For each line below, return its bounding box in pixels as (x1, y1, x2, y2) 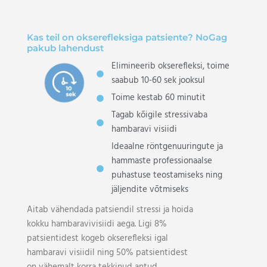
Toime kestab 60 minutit (111, 91, 206, 105)
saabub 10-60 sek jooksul (111, 73, 206, 88)
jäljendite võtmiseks (111, 182, 189, 197)
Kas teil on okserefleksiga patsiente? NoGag (26, 32, 227, 43)
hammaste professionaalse (111, 154, 213, 168)
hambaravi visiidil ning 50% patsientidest (26, 246, 188, 260)
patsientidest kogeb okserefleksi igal (26, 231, 168, 246)
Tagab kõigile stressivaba (111, 108, 208, 122)
